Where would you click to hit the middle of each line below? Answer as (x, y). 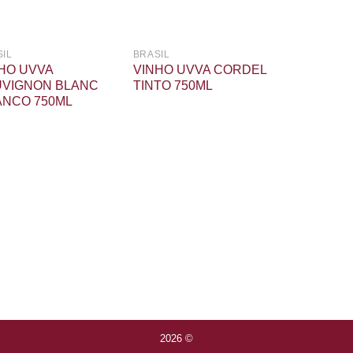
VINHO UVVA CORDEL (199, 70)
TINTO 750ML (173, 86)
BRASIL (151, 54)
